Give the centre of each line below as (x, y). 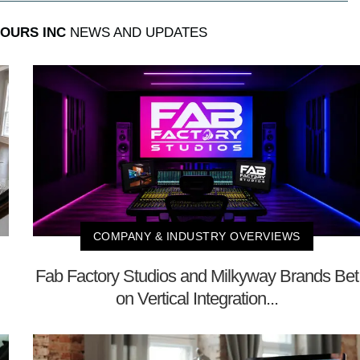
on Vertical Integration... (196, 299)
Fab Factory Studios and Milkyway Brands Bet (196, 276)
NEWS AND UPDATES (137, 32)
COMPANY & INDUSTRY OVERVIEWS (196, 236)
